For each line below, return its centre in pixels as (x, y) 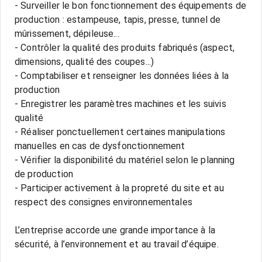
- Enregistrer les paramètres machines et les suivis (120, 104)
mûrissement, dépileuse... (67, 34)
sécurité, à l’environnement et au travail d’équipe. (117, 244)
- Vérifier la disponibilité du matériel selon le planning (125, 160)
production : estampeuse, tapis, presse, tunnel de (118, 20)
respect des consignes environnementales (104, 202)
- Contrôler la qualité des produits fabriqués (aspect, (125, 48)
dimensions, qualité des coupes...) (85, 62)
